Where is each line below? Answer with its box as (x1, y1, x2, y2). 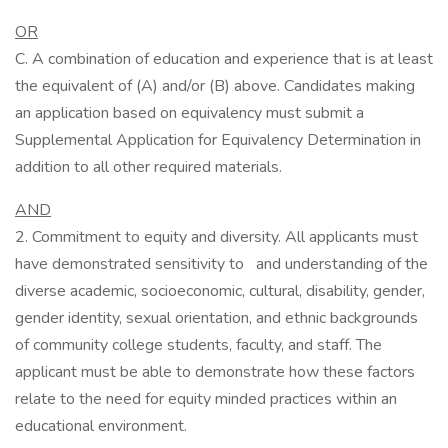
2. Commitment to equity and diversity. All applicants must (15, 226, 418, 248)
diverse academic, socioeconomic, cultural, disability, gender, (15, 280, 425, 302)
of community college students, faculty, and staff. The (15, 334, 382, 356)
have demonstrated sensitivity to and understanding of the (15, 253, 428, 275)
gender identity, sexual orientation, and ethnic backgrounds (15, 307, 418, 329)
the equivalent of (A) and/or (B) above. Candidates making (15, 75, 415, 97)
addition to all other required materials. (15, 156, 282, 178)
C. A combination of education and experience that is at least (15, 48, 433, 70)
